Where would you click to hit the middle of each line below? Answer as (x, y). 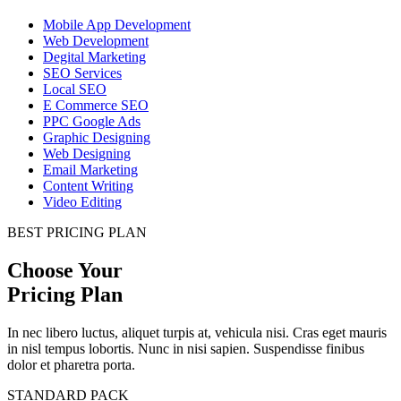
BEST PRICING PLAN (77, 233)
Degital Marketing (94, 57)
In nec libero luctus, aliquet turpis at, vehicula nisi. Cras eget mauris (197, 332)
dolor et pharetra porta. (71, 364)
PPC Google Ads (92, 122)
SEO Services (82, 73)
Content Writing (88, 186)
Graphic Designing (97, 138)
